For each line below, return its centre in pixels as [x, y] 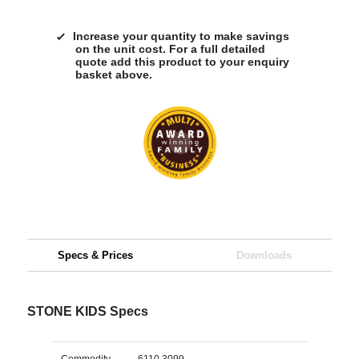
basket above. [113, 74]
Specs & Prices [95, 255]
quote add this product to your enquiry [182, 61]
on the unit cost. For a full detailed [170, 48]
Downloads [264, 255]
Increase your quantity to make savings [181, 36]
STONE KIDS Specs [87, 311]
